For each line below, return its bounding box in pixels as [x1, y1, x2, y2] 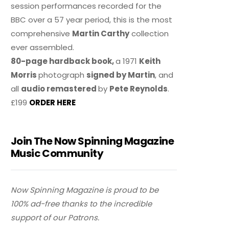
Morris [11, 70, 39, 81]
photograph [38, 70, 87, 81]
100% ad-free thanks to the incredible [11, 198, 152, 210]
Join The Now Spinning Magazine [11, 134, 174, 149]
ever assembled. [11, 42, 75, 53]
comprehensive [11, 28, 73, 39]
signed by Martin [86, 70, 155, 81]
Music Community [11, 146, 104, 161]
